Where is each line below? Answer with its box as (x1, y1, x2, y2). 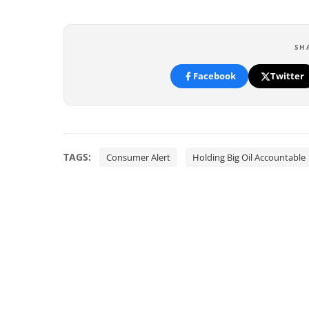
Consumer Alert (106, 151, 170, 163)
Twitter (270, 70, 304, 82)
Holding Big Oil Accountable (192, 151, 306, 163)
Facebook (192, 70, 236, 82)
